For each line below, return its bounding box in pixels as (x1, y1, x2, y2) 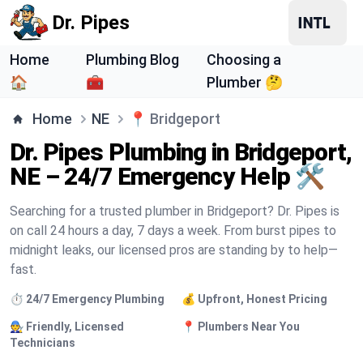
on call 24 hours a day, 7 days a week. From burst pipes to (10, 223, 336, 238)
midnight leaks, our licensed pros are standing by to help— (10, 242, 338, 258)
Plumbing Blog (86, 51, 180, 68)
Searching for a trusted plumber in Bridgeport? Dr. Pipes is (10, 203, 340, 219)
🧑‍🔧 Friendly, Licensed (10, 320, 124, 333)
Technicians (10, 336, 75, 349)
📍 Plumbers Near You (181, 320, 300, 333)
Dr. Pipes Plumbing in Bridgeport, (10, 138, 352, 166)
